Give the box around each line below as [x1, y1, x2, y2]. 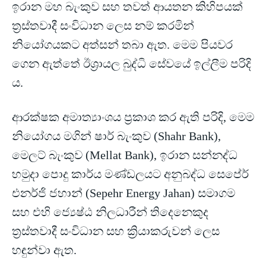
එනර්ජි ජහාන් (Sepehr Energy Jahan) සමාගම [12, 186, 235, 199]
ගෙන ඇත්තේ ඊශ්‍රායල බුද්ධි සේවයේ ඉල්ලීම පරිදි [12, 56, 251, 70]
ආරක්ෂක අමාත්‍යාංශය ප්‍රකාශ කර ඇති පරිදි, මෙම [12, 110, 254, 123]
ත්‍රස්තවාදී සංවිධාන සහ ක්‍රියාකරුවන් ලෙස [12, 224, 220, 237]
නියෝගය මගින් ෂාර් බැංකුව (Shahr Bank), [12, 129, 221, 142]
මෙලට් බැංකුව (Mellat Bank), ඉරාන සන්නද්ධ [12, 148, 237, 161]
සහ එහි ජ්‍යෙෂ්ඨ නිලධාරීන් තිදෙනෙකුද [12, 205, 208, 218]
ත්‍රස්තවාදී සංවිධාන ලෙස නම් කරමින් [12, 18, 194, 32]
